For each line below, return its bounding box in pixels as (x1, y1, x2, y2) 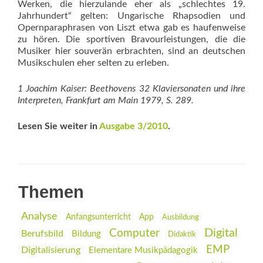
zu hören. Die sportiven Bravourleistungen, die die (18, 35, 245, 44)
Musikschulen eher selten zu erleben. (18, 58, 169, 68)
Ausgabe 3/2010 (99, 122, 168, 131)
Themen (18, 183, 84, 201)
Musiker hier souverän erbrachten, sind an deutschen (18, 46, 245, 56)
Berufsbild (21, 229, 63, 238)
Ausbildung (162, 213, 199, 221)
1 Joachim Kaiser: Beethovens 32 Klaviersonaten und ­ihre (18, 84, 245, 93)
